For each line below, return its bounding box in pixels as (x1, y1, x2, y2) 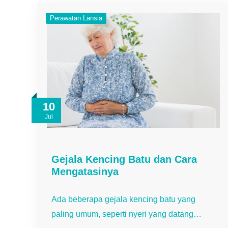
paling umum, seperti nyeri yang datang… (51, 209, 202, 218)
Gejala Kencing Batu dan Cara (51, 153, 197, 165)
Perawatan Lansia (50, 14, 102, 22)
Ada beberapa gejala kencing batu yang (51, 194, 195, 204)
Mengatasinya (51, 165, 119, 177)
